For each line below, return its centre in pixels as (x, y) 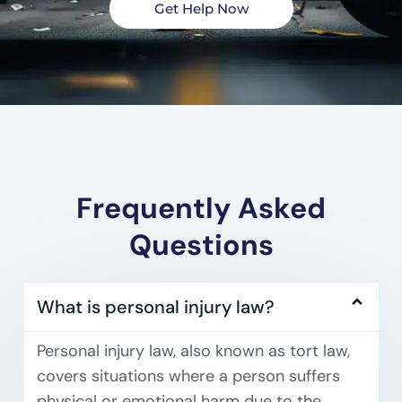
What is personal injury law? (156, 306)
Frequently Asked (201, 208)
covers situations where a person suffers (188, 376)
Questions (201, 245)
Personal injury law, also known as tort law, (193, 350)
